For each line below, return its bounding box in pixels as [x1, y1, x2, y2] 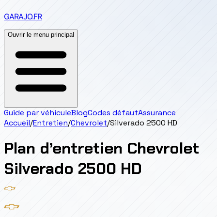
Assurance [138, 108, 176, 118]
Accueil [4, 118, 30, 128]
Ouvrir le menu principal [8, 31, 74, 38]
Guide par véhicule [4, 108, 71, 118]
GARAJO [4, 12, 32, 21]
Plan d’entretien [4, 138, 123, 159]
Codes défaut [88, 108, 138, 118]
